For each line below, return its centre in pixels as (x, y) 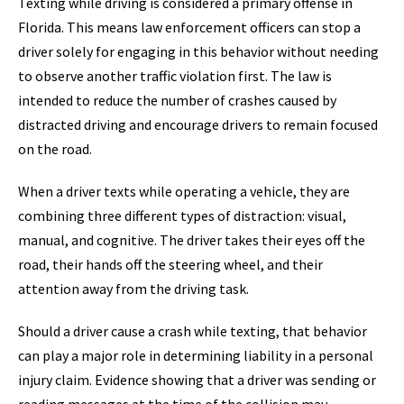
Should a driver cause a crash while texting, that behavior (193, 331)
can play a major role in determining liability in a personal (196, 356)
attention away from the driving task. (133, 289)
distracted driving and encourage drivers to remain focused (198, 125)
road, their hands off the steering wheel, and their (170, 265)
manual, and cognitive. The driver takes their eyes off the (192, 240)
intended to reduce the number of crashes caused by (177, 101)
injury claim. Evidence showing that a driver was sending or (197, 380)
